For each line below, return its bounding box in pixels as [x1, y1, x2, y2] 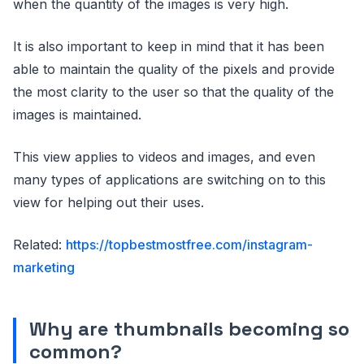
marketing [13, 259, 75, 275]
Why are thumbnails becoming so [29, 316, 349, 341]
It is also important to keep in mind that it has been [13, 38, 324, 54]
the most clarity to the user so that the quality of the [13, 84, 334, 100]
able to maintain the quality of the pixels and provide [13, 61, 335, 77]
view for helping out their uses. [13, 194, 204, 210]
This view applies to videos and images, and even [13, 149, 315, 165]
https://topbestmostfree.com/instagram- [66, 236, 313, 253]
